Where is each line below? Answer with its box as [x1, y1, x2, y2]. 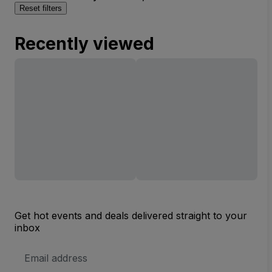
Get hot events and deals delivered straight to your [15, 209, 247, 222]
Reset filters [19, 4, 62, 13]
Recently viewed [15, 33, 154, 54]
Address [24, 255, 55, 264]
